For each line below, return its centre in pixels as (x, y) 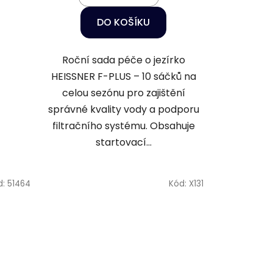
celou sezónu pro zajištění (123, 93)
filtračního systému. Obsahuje (123, 126)
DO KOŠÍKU (124, 22)
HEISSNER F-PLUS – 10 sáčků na (123, 76)
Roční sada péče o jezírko (123, 60)
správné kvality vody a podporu (123, 109)
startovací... (123, 142)
